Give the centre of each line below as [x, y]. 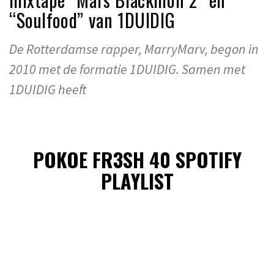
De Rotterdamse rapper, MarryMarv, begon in [134, 49]
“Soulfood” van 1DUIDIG [92, 20]
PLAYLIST [137, 181]
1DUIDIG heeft [48, 89]
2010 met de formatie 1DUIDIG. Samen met [127, 69]
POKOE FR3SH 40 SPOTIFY [137, 160]
